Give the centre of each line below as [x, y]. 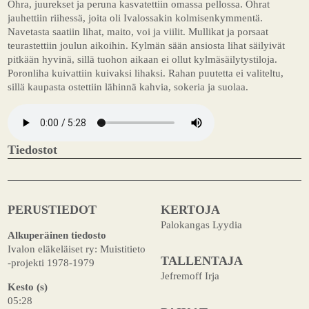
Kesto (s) [28, 287]
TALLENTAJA [201, 261]
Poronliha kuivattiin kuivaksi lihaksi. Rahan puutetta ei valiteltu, [146, 73]
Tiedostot [33, 150]
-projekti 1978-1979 [51, 263]
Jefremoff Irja [190, 276]
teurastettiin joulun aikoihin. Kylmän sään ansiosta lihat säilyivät [147, 46]
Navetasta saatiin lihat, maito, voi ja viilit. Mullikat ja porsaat [138, 32]
